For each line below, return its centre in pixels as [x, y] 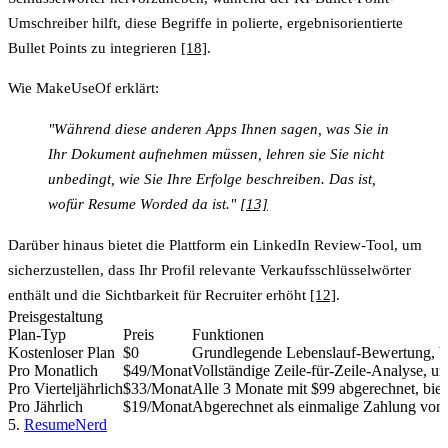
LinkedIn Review [307, 244]
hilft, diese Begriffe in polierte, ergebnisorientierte [245, 22]
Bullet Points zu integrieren [94, 47]
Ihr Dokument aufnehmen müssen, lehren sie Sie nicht [216, 153]
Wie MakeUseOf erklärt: [83, 87]
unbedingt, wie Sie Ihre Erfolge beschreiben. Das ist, [212, 178]
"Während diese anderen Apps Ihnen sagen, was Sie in [218, 128]
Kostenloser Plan [61, 352]
